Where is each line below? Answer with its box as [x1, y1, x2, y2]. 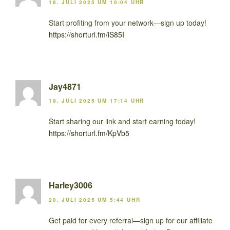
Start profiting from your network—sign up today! [49, 17, 206, 28]
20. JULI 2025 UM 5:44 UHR [49, 196, 141, 203]
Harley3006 [49, 179, 92, 191]
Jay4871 [49, 80, 81, 92]
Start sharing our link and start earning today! [49, 116, 196, 127]
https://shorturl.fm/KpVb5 [49, 128, 129, 139]
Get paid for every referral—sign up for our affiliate [49, 215, 213, 225]
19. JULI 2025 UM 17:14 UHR [49, 97, 145, 105]
